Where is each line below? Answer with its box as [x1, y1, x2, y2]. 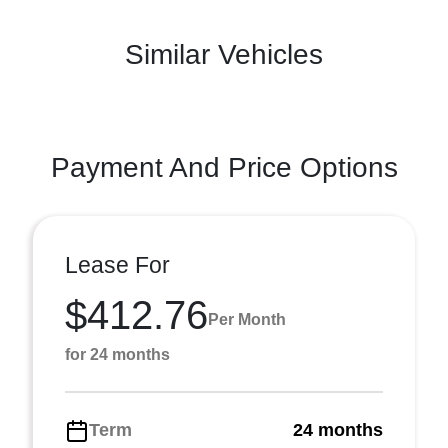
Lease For [65, 252, 170, 278]
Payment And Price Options [50, 152, 398, 183]
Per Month [208, 310, 286, 328]
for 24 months [65, 346, 170, 363]
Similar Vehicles [125, 39, 323, 70]
